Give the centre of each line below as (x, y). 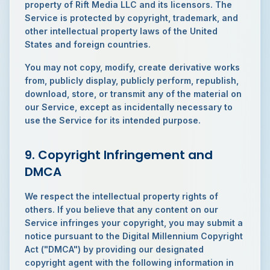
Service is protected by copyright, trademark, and (131, 18)
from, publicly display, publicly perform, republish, (132, 80)
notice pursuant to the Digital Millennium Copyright (134, 236)
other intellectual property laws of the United (121, 31)
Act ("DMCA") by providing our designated (114, 249)
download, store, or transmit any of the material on (133, 94)
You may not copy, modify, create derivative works (132, 67)
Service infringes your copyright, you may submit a (134, 223)
